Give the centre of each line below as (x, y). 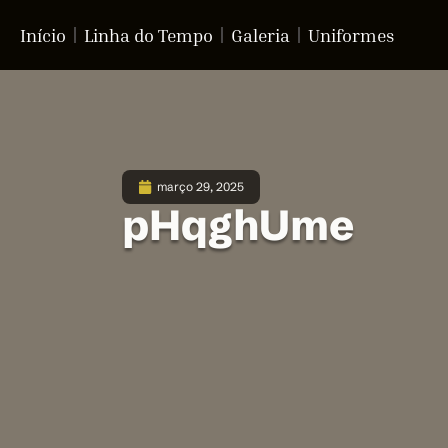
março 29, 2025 (200, 186)
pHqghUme (238, 225)
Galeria (260, 35)
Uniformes (351, 35)
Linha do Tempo (148, 35)
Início (43, 35)
